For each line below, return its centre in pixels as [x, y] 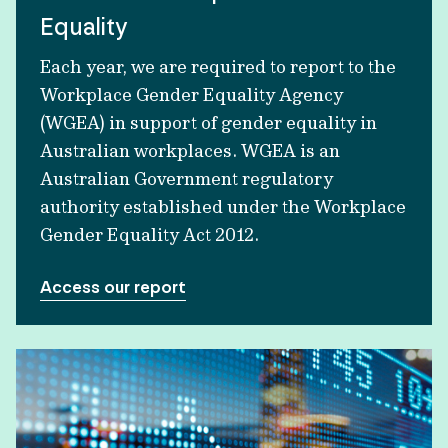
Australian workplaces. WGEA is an [190, 150]
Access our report [113, 287]
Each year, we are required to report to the [218, 66]
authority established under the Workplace [223, 206]
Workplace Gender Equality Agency [191, 94]
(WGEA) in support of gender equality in [208, 122]
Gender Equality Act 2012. [149, 234]
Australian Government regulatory [186, 178]
